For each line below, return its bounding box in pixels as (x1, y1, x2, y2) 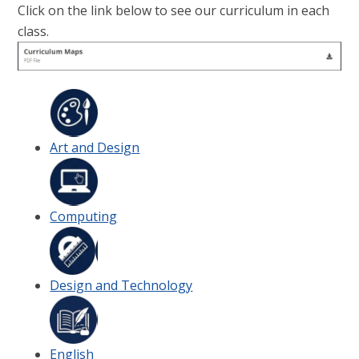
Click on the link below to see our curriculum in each (18, 2, 330, 20)
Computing (50, 207, 118, 225)
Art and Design (50, 138, 140, 156)
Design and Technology (50, 276, 193, 294)
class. (18, 22, 50, 41)
